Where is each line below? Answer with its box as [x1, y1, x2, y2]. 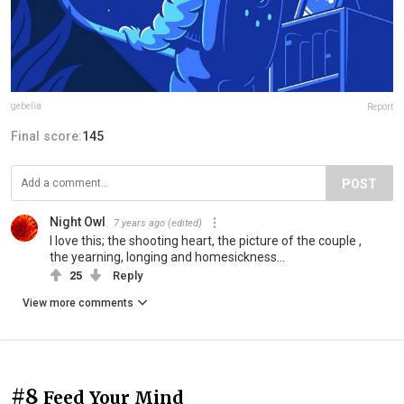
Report [367, 101, 393, 112]
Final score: [11, 128, 82, 143]
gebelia [11, 100, 41, 111]
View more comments [23, 296, 133, 309]
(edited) [168, 216, 202, 229]
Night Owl [50, 214, 106, 229]
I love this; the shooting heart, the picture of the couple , [50, 233, 362, 248]
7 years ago [114, 216, 165, 229]
